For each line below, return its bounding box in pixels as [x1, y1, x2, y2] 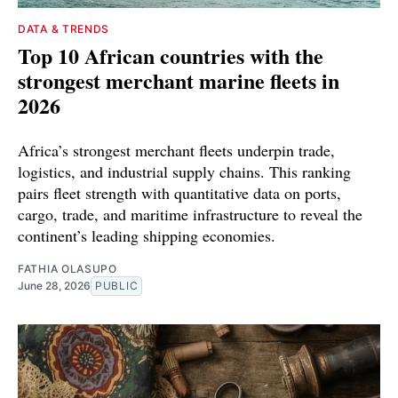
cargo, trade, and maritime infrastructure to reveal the [18, 203, 362, 225]
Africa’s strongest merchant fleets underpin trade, [18, 139, 335, 161]
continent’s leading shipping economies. [18, 224, 275, 246]
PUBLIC [95, 278, 139, 292]
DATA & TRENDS [18, 21, 110, 36]
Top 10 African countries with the [18, 39, 323, 71]
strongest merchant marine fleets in [18, 64, 339, 96]
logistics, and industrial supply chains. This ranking [18, 160, 351, 182]
